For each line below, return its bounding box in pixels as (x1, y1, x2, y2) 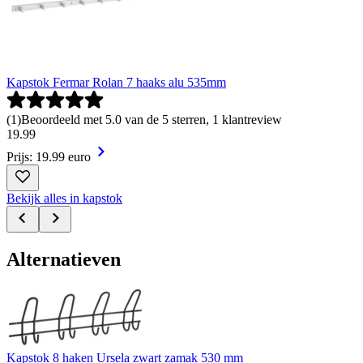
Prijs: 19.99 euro (6, 149, 91, 164)
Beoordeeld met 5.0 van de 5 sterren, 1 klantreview (21, 112, 282, 126)
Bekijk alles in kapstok (6, 190, 122, 205)
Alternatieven (6, 248, 121, 270)
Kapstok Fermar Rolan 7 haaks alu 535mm (6, 75, 226, 89)
